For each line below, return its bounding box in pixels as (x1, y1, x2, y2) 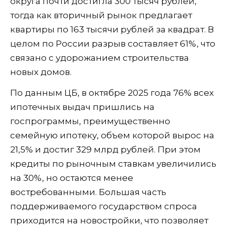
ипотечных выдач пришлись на (10, 102, 155, 112)
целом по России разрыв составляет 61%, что (10, 39, 215, 49)
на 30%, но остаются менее (10, 173, 133, 183)
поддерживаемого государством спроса (10, 201, 197, 212)
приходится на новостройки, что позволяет (10, 215, 208, 226)
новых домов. (10, 67, 71, 78)
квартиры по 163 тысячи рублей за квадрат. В (10, 24, 214, 35)
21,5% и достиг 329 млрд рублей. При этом (10, 144, 201, 155)
